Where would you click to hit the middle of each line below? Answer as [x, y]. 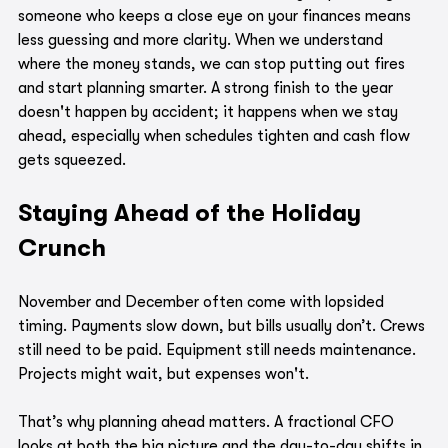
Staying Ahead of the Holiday [192, 213]
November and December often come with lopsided [203, 302]
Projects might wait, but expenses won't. [163, 374]
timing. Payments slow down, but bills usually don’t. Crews [223, 326]
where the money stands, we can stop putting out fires [213, 64]
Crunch [62, 248]
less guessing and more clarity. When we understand [202, 40]
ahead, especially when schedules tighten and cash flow [216, 136]
